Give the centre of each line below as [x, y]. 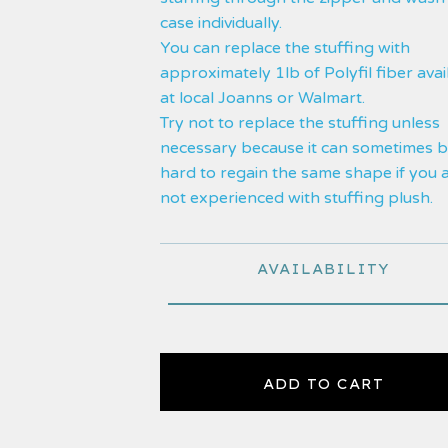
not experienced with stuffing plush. [296, 198]
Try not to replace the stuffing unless [300, 123]
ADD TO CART [323, 384]
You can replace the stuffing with [285, 48]
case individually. [221, 23]
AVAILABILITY [323, 269]
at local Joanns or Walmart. [262, 98]
